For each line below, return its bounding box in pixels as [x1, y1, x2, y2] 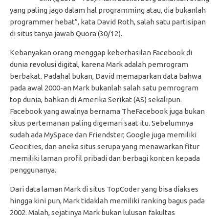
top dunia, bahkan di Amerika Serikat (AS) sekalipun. [10, 95, 183, 104]
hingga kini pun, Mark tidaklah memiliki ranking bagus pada [10, 197, 205, 205]
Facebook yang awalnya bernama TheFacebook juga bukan [10, 107, 205, 116]
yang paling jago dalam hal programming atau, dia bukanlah [10, 6, 206, 15]
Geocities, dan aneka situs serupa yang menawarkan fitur [10, 142, 199, 151]
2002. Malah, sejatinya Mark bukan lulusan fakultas [10, 208, 175, 217]
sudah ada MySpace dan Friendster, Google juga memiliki [10, 131, 197, 139]
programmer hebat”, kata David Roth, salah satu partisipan [10, 18, 206, 26]
